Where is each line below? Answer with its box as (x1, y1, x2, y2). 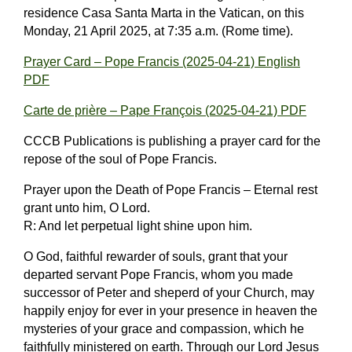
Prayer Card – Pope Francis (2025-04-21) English (24, 54, 300, 68)
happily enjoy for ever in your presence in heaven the (24, 303, 317, 317)
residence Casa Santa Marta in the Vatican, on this (24, 5, 304, 20)
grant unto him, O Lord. (24, 200, 150, 214)
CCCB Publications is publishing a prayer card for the (24, 134, 321, 148)
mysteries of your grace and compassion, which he (24, 321, 304, 335)
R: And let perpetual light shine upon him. (24, 218, 252, 233)
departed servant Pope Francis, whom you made (24, 267, 293, 281)
